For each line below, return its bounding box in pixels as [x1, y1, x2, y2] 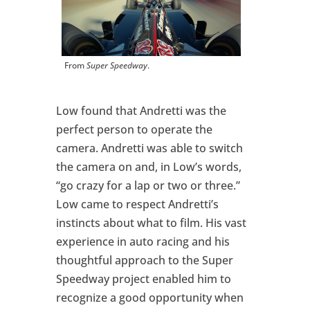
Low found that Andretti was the [55, 102, 226, 118]
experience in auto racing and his [55, 233, 230, 249]
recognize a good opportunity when [55, 289, 244, 305]
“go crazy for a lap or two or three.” [55, 177, 240, 193]
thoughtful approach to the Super [55, 252, 233, 268]
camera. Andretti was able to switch [55, 140, 243, 156]
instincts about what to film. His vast [55, 215, 246, 230]
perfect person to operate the [55, 121, 212, 137]
